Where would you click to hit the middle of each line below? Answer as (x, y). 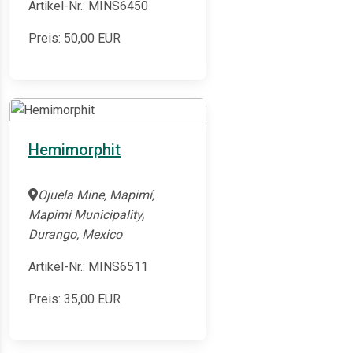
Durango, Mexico (75, 235)
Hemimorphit (74, 150)
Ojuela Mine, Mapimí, (96, 195)
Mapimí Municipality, (86, 215)
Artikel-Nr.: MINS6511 (88, 267)
